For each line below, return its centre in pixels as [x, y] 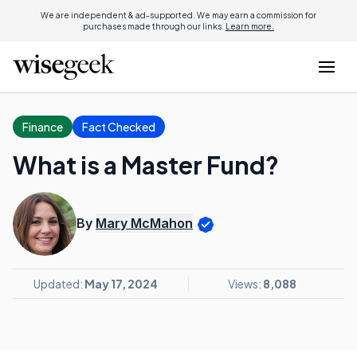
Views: [245, 284]
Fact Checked [119, 127]
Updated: [59, 284]
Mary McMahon [144, 224]
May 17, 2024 [121, 284]
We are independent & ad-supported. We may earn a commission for [178, 15]
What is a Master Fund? [146, 165]
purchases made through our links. [154, 26]
